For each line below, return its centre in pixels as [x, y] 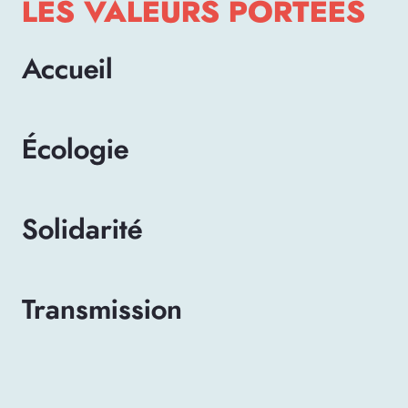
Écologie [75, 150]
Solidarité [82, 230]
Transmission [102, 310]
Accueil [67, 70]
